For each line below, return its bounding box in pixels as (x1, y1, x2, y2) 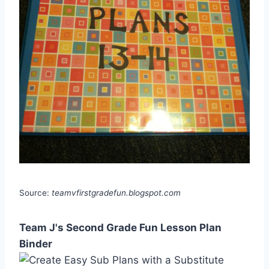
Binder (19, 238, 52, 250)
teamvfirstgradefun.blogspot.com (52, 188, 181, 198)
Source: (19, 188, 52, 198)
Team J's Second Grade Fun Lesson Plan (19, 222, 222, 234)
